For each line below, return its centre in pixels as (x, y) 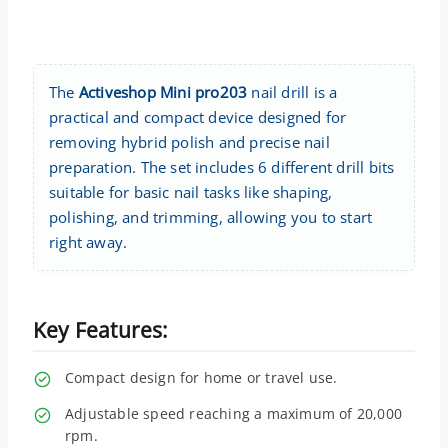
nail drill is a (292, 91)
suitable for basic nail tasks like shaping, (191, 191)
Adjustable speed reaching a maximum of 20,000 (234, 413)
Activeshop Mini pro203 (163, 91)
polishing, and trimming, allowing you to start (211, 216)
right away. (88, 241)
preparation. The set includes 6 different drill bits (222, 166)
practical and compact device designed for (198, 116)
